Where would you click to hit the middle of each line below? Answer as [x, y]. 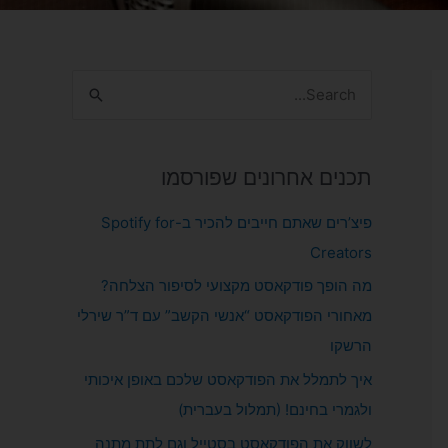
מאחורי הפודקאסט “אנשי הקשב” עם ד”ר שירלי [224, 316]
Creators [341, 252]
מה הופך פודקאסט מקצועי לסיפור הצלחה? [236, 286]
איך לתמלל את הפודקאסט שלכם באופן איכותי [228, 380]
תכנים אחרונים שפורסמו [266, 177]
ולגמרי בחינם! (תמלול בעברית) [275, 410]
